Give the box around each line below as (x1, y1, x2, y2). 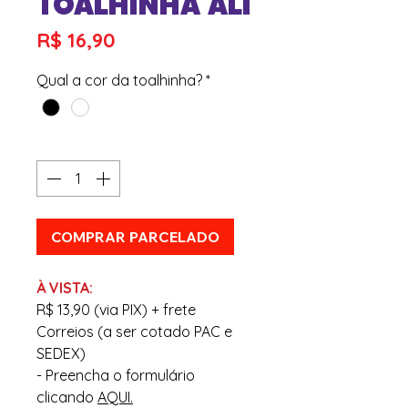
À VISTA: (36, 279, 97, 298)
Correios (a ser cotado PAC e (36, 322, 232, 342)
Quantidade (36, 135, 117, 154)
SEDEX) (36, 344, 86, 363)
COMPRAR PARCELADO (51, 228, 219, 247)
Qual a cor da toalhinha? (36, 70, 202, 89)
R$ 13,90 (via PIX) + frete (36, 301, 196, 320)
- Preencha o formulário (36, 366, 195, 385)
